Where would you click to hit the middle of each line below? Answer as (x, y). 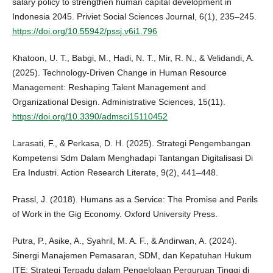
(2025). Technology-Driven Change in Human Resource (119, 73)
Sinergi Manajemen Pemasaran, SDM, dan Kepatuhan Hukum (132, 256)
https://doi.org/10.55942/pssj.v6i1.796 (84, 31)
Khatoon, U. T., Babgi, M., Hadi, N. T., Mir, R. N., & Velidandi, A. (133, 58)
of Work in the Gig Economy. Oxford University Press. (115, 214)
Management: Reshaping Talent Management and (109, 87)
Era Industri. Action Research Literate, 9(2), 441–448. (115, 173)
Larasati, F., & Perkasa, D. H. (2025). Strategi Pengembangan (131, 144)
